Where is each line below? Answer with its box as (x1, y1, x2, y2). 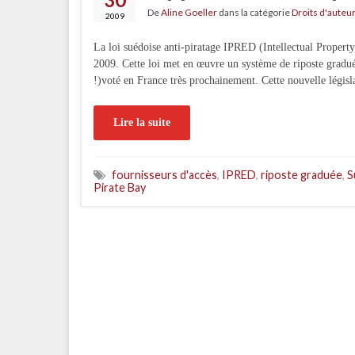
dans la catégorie (217, 6, 292, 18)
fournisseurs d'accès (112, 168, 217, 181)
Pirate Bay (94, 181, 146, 194)
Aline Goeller (161, 6, 217, 18)
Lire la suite (113, 116, 170, 128)
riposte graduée (261, 168, 342, 181)
